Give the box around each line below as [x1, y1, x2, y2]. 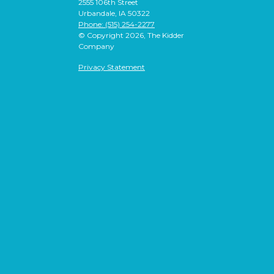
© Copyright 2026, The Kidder [78, 30, 184, 40]
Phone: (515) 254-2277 [78, 19, 155, 29]
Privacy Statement [78, 62, 145, 72]
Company [78, 41, 114, 51]
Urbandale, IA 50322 [78, 8, 150, 18]
